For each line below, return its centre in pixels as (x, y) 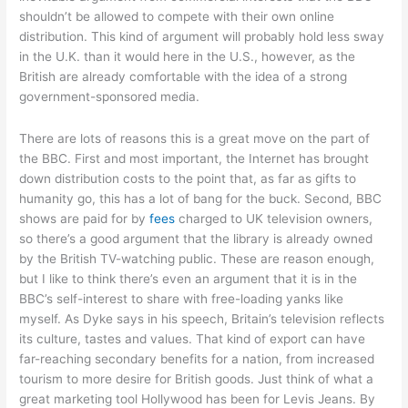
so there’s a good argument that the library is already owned (196, 238)
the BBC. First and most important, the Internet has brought (194, 158)
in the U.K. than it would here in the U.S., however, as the (188, 56)
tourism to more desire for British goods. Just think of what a (197, 378)
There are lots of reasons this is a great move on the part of (195, 138)
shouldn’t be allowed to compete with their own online (177, 16)
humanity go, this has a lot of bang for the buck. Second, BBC (201, 198)
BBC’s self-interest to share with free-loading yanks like (182, 298)
